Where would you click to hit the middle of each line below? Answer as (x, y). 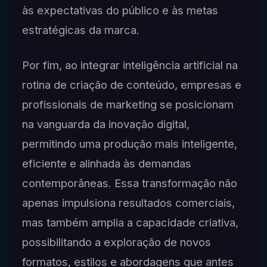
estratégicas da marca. (80, 30)
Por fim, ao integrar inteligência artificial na (130, 65)
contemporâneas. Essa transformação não (129, 183)
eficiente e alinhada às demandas (106, 163)
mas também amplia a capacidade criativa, (130, 222)
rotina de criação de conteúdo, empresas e (131, 84)
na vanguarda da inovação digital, (105, 124)
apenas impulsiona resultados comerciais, (128, 202)
